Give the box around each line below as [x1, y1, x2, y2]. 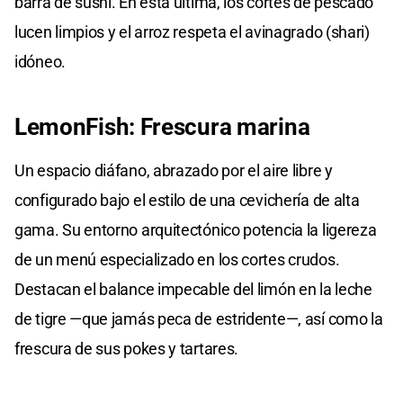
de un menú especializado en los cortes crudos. [14, 250, 340, 270]
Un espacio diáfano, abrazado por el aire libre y [14, 161, 333, 181]
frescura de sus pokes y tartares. [14, 339, 239, 359]
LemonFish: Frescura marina [14, 113, 310, 141]
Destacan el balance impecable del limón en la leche [14, 280, 372, 300]
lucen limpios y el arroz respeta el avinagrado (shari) [14, 22, 370, 42]
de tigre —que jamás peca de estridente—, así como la [14, 309, 383, 329]
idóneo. [14, 52, 66, 72]
